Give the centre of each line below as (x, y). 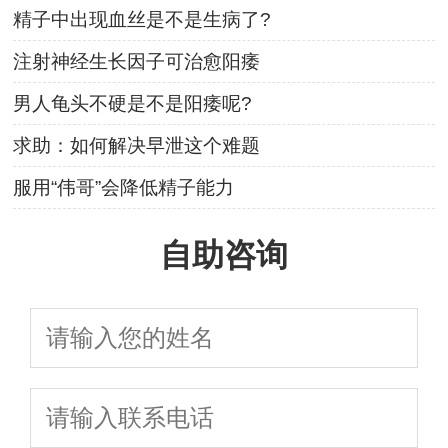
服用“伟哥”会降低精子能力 (124, 188)
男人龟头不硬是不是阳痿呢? (133, 104)
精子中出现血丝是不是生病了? (142, 20)
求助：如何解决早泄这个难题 (137, 146)
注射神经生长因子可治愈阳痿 (137, 62)
